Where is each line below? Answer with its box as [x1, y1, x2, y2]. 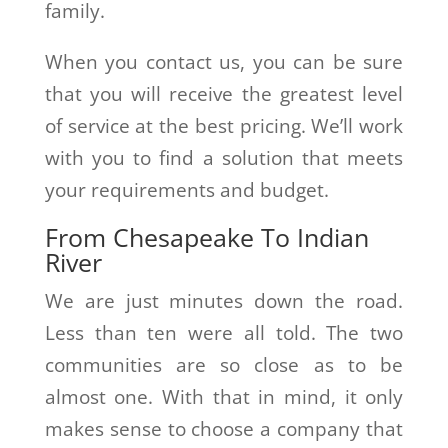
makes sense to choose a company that [44, 415, 404, 442]
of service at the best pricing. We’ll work [44, 112, 404, 139]
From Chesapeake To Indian [44, 219, 369, 254]
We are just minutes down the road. [44, 287, 404, 314]
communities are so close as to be [44, 351, 404, 378]
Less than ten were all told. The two [44, 319, 404, 346]
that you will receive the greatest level [44, 80, 404, 107]
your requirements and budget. [44, 176, 329, 203]
